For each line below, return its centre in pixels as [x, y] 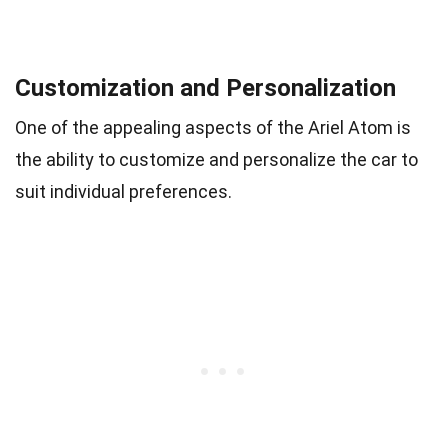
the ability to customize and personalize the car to [216, 159]
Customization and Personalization [205, 87]
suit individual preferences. [123, 191]
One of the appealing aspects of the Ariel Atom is [213, 127]
